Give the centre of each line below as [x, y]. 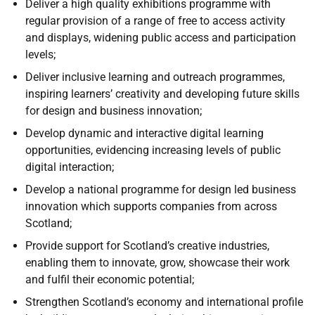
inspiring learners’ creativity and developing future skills [162, 94]
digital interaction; [70, 167]
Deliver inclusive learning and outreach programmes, [155, 77]
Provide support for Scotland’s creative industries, [147, 246]
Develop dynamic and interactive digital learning [144, 133]
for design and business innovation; [114, 111]
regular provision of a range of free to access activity [155, 21]
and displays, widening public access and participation [161, 38]
